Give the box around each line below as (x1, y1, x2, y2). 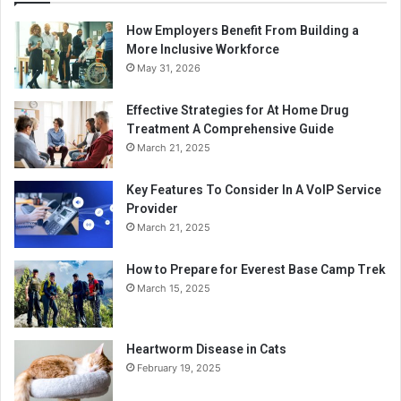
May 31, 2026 (137, 61, 200, 74)
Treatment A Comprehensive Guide (126, 121, 334, 136)
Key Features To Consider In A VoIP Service (126, 182, 381, 197)
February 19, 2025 (137, 361, 221, 374)
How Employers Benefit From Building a (126, 22, 359, 38)
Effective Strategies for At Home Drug (126, 102, 349, 117)
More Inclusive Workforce (126, 41, 279, 56)
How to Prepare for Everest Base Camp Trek (126, 261, 386, 277)
